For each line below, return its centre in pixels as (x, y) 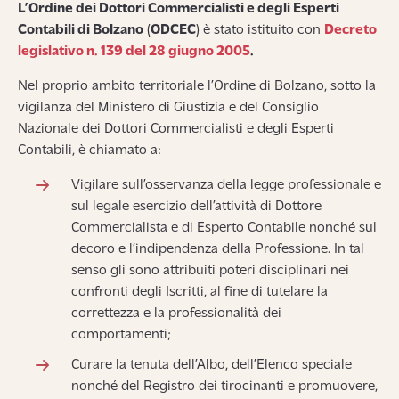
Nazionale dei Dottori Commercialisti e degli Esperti (176, 129)
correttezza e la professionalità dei (176, 313)
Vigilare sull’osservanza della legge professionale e (226, 185)
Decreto (350, 30)
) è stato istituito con (260, 30)
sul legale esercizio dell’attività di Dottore (196, 207)
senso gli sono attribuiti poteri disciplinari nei (210, 271)
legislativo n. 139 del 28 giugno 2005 (134, 52)
